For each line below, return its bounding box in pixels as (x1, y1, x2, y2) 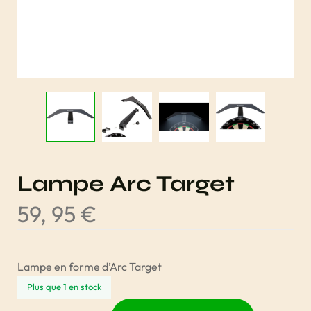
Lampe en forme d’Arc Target (17, 259, 162, 274)
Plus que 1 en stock (27, 280, 101, 292)
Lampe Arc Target (17, 169, 235, 197)
